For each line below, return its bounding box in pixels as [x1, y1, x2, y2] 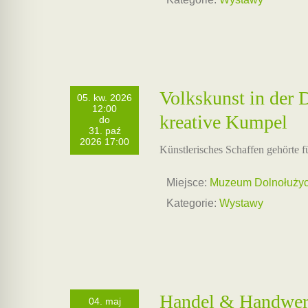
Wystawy [219, 197, 263, 209]
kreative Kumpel [159, 111, 287, 133]
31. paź [88, 126, 121, 136]
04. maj [88, 296, 121, 307]
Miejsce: [166, 177, 207, 188]
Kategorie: [166, 197, 217, 209]
